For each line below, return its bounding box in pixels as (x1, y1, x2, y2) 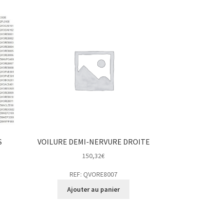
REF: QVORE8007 (70, 170, 118, 179)
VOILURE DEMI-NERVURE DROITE (37, 136, 150, 146)
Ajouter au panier (67, 185, 120, 194)
